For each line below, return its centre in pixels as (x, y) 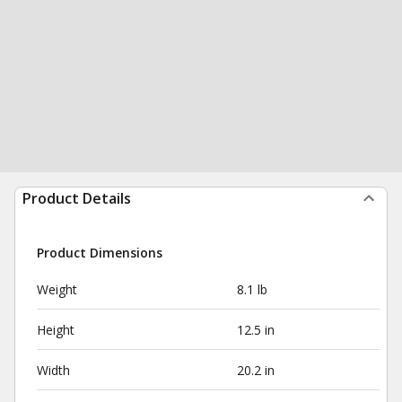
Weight (57, 289)
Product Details (77, 198)
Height (56, 330)
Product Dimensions (100, 253)
